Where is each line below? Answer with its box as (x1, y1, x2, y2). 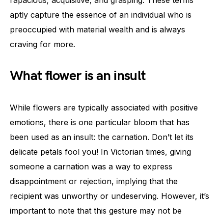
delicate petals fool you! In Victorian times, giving (10, 146, 191, 157)
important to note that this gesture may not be (10, 205, 182, 216)
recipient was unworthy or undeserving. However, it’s (10, 191, 209, 201)
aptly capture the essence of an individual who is (10, 9, 192, 20)
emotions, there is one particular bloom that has (10, 117, 190, 127)
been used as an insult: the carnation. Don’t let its (10, 132, 193, 142)
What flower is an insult (10, 67, 146, 84)
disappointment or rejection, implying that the (10, 176, 178, 186)
